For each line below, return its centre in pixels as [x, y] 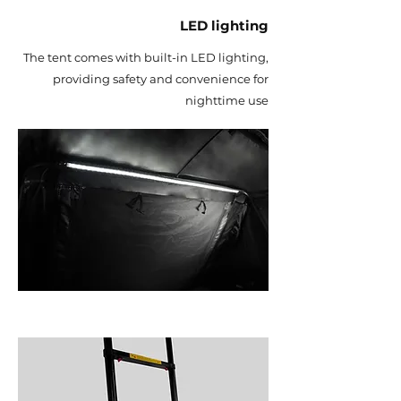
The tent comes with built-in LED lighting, [146, 57]
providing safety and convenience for [161, 79]
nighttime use [227, 100]
